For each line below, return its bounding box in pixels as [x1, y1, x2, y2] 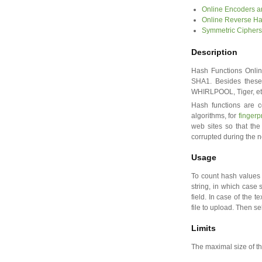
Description [191, 47, 237, 57]
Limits [191, 223, 216, 233]
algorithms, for [191, 112, 239, 120]
